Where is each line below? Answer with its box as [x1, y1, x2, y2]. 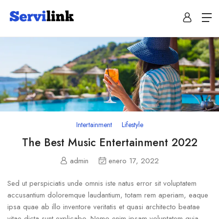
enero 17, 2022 [109, 155, 159, 167]
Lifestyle [121, 119, 143, 130]
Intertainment [76, 119, 112, 130]
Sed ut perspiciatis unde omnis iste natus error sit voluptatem [7, 178, 197, 189]
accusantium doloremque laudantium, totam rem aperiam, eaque [7, 190, 208, 201]
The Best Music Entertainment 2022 [22, 134, 197, 150]
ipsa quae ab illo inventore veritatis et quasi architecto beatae [7, 201, 200, 213]
